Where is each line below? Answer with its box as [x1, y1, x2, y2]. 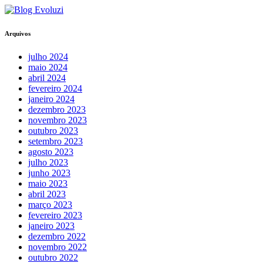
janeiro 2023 [28, 220, 75, 231]
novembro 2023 [28, 114, 87, 125]
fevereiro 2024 [28, 83, 82, 93]
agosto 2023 [28, 146, 73, 157]
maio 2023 [28, 178, 68, 188]
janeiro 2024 [28, 93, 75, 104]
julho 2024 [28, 51, 68, 62]
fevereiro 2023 [28, 210, 82, 220]
